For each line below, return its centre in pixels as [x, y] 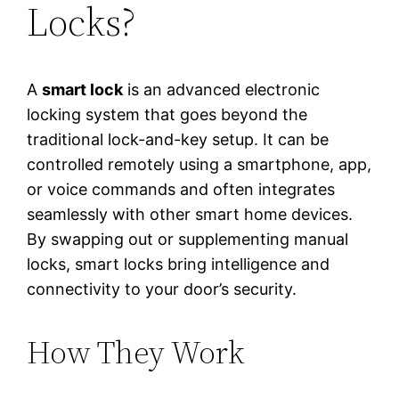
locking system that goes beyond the [167, 115]
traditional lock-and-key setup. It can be [178, 140]
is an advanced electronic [222, 90]
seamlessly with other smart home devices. [190, 215]
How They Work [136, 353]
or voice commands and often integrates [181, 190]
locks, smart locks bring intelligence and [179, 265]
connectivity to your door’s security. [162, 289]
